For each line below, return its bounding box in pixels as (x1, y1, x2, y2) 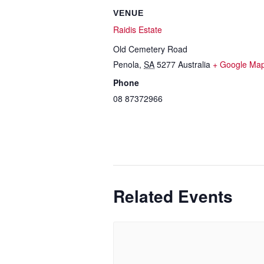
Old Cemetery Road (113, 43, 187, 55)
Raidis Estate (113, 24, 162, 35)
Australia (178, 58, 210, 70)
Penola (113, 58, 139, 70)
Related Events (113, 184, 233, 208)
